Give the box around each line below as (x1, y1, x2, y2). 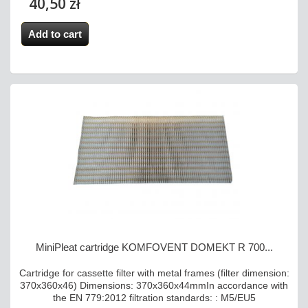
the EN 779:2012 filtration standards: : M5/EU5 (52, 292, 256, 304)
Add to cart (27, 28, 82, 41)
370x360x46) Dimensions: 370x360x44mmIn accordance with (20, 280, 288, 291)
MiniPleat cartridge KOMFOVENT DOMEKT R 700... (35, 241, 273, 254)
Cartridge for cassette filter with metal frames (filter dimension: (19, 267, 289, 279)
